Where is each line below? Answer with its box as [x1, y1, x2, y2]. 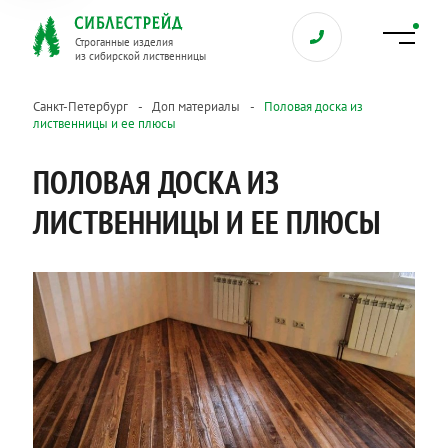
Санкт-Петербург [32, 98, 128, 115]
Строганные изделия [74, 35, 173, 49]
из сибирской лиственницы [74, 49, 206, 63]
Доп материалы [151, 98, 240, 115]
